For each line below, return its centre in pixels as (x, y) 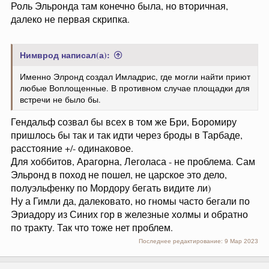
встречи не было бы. (60, 99)
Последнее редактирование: (182, 241)
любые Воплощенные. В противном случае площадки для (135, 88)
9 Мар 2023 (241, 241)
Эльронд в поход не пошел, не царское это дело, (119, 174)
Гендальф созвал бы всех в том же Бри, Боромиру (124, 122)
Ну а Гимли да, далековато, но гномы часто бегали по (130, 201)
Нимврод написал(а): (65, 55)
